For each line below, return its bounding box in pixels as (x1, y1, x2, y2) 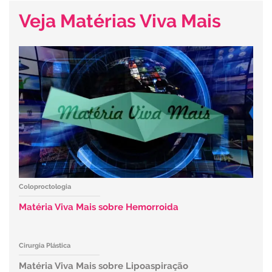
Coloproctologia (19, 183, 71, 191)
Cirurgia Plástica (19, 242, 70, 250)
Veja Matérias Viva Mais (19, 10, 221, 32)
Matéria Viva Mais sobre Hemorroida (19, 202, 178, 213)
